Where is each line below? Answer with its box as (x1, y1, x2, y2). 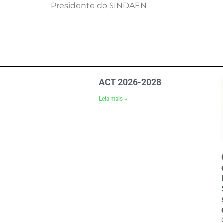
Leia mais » (99, 95, 128, 103)
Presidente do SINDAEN (51, 1, 147, 11)
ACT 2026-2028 (99, 77, 162, 88)
